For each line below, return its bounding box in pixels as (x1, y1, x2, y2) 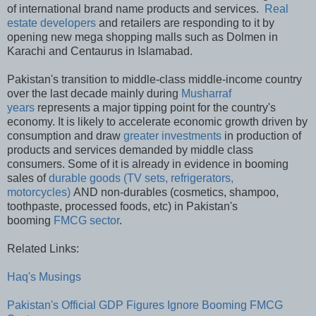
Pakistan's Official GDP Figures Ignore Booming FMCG (7, 298, 283, 311)
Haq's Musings (7, 270, 81, 283)
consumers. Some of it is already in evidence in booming (7, 157, 288, 170)
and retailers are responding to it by (96, 16, 274, 29)
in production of (221, 129, 301, 142)
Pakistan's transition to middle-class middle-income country (7, 73, 302, 85)
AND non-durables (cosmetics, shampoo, (71, 186, 279, 198)
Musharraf (181, 87, 231, 99)
